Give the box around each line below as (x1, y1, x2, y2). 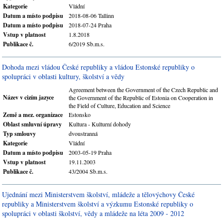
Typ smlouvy (3, 129, 36, 138)
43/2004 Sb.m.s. (69, 167, 108, 175)
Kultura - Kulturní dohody (69, 120, 131, 128)
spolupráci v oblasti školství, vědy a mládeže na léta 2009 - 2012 (2, 209, 184, 218)
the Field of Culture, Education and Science (69, 102, 170, 110)
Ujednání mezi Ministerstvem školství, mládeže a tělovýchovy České (2, 190, 195, 199)
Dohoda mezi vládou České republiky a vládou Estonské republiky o (2, 62, 195, 72)
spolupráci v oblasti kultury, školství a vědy (2, 72, 124, 81)
